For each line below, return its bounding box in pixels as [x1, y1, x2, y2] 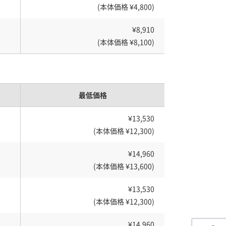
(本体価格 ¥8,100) [97, 37, 154, 47]
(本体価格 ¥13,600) [93, 161, 154, 171]
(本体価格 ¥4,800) [97, 2, 154, 12]
